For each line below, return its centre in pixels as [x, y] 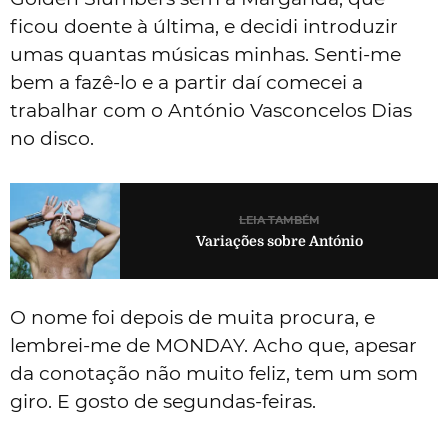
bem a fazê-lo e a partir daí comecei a [186, 82]
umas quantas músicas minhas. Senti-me [205, 54]
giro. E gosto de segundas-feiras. [163, 401]
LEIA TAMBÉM [279, 220]
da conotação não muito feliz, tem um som [214, 373]
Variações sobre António [279, 241]
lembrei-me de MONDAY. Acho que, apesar [213, 345]
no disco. [52, 138]
